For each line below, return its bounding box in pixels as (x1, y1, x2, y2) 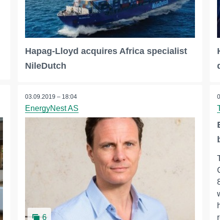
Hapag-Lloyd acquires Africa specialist (25, 46, 187, 56)
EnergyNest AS (25, 104, 79, 113)
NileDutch (25, 61, 66, 71)
